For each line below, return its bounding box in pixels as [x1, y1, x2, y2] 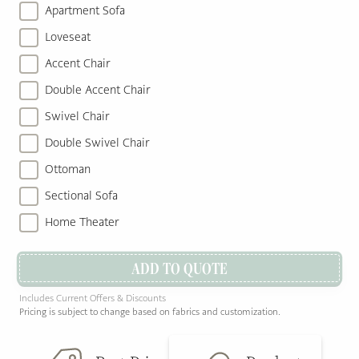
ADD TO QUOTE [131, 256, 228, 279]
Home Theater [45, 215, 119, 229]
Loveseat [45, 30, 91, 44]
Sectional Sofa [45, 188, 118, 203]
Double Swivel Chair [45, 135, 149, 150]
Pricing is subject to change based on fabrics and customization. [19, 306, 280, 317]
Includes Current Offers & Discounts [19, 292, 166, 304]
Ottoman [45, 162, 91, 176]
